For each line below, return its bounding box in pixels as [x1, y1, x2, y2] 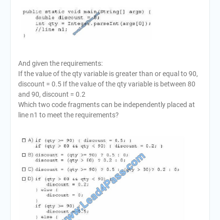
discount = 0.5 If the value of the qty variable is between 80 [18, 80, 195, 88]
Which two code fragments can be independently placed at [18, 100, 195, 109]
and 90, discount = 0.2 [18, 90, 85, 98]
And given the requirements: [18, 59, 103, 67]
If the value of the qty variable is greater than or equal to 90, [18, 69, 198, 78]
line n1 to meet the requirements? [18, 110, 119, 119]
